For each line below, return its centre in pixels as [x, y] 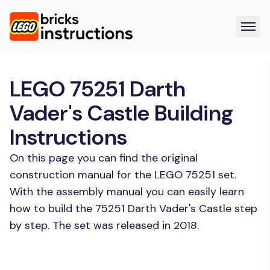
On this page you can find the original [104, 158]
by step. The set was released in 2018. [104, 225]
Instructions [68, 137]
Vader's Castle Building [121, 113]
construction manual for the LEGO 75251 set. [123, 175]
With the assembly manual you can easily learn [127, 192]
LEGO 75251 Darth [98, 89]
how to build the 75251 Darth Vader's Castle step [133, 209]
